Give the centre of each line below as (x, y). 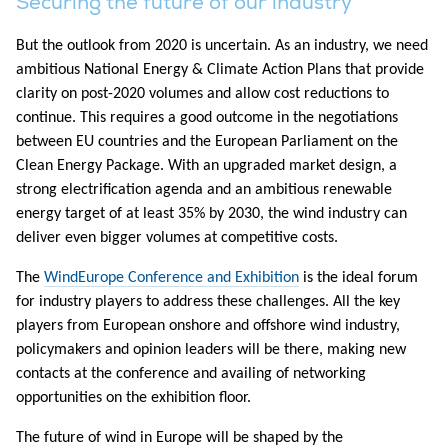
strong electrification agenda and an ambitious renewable (204, 190)
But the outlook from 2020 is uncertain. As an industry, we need (222, 46)
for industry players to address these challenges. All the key (208, 302)
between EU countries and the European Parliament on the (207, 142)
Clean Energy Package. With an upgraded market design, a (206, 166)
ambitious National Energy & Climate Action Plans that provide (220, 70)
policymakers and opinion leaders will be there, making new (211, 350)
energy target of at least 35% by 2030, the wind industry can (211, 214)
